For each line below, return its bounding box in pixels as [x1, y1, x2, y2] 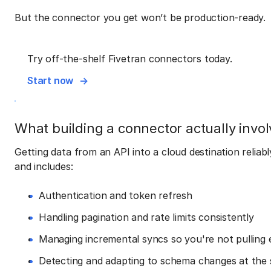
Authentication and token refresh [39, 189, 192, 201]
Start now [27, 74, 74, 87]
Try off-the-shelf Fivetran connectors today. [27, 52, 232, 65]
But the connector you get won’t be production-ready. [15, 11, 266, 24]
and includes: [15, 160, 73, 172]
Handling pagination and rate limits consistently [39, 211, 254, 223]
